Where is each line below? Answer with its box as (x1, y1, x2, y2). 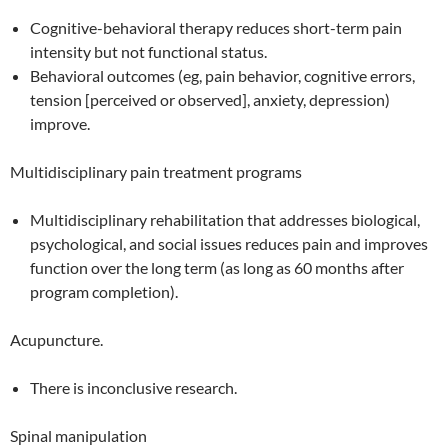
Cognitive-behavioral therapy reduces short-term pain (30, 18, 402, 38)
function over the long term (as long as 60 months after (30, 258, 404, 278)
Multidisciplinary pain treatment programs (10, 162, 302, 182)
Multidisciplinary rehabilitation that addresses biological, (30, 210, 420, 230)
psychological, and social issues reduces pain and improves (30, 234, 428, 254)
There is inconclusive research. (30, 378, 237, 398)
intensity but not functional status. (30, 42, 267, 62)
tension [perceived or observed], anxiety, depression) (30, 90, 390, 110)
